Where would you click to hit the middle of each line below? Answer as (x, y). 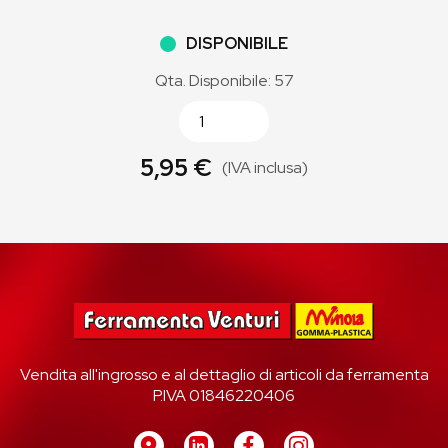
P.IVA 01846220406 (224, 395)
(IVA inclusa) (265, 167)
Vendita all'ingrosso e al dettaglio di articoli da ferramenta (224, 374)
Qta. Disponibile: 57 (224, 80)
